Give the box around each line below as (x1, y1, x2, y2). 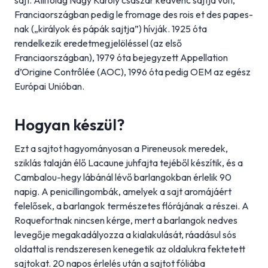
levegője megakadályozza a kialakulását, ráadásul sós (14, 229, 236, 240)
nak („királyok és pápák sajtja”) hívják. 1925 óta (14, 23, 207, 35)
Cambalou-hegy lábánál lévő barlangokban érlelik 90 (14, 171, 232, 183)
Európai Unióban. (14, 80, 84, 92)
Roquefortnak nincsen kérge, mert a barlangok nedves (14, 214, 237, 226)
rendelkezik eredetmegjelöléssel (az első (14, 37, 182, 49)
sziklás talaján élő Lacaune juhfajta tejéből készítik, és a (14, 157, 243, 169)
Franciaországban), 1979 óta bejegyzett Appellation (14, 51, 228, 63)
